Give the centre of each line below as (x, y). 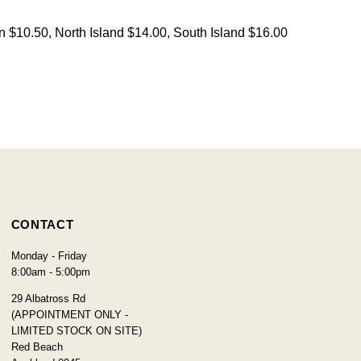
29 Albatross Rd (48, 298)
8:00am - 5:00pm (50, 272)
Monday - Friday (49, 255)
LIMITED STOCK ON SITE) (76, 330)
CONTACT (42, 224)
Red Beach (37, 346)
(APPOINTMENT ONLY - (69, 314)
